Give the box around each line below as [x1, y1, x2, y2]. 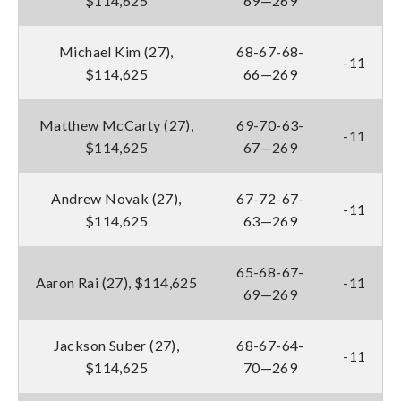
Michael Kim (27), [59, 42, 174, 60]
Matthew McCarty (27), [38, 115, 194, 133]
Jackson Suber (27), [53, 336, 180, 354]
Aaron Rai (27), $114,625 [35, 273, 198, 291]
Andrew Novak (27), [51, 189, 182, 207]
